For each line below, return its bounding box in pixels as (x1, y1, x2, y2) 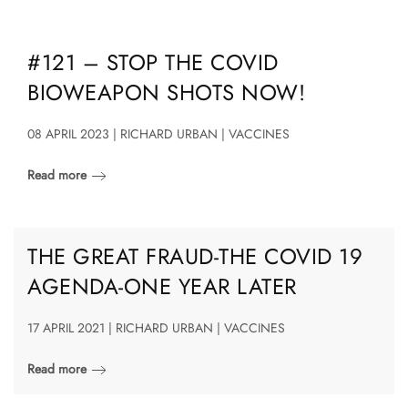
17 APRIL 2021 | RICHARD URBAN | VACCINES (27, 318, 285, 337)
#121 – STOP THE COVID (27, 46, 279, 78)
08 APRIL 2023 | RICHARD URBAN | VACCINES (27, 124, 290, 143)
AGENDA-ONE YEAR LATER (27, 270, 297, 302)
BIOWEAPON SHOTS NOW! (27, 76, 305, 108)
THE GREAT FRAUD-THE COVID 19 (27, 240, 362, 272)
